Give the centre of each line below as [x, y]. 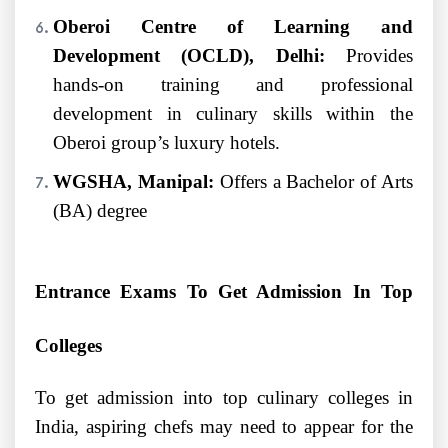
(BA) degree [100, 211]
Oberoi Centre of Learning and [233, 27]
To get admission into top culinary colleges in [224, 398]
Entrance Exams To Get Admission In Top [224, 292]
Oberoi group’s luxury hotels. [166, 143]
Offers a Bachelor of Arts [316, 182]
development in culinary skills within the [233, 114]
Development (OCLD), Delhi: [189, 56]
